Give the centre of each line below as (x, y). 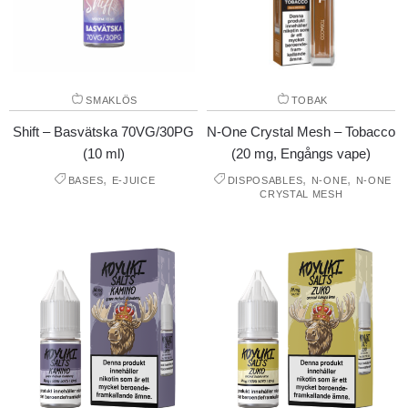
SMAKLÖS (112, 100)
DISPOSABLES (265, 180)
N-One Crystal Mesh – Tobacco (301, 131)
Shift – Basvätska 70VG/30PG (104, 131)
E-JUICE (133, 180)
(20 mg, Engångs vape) (301, 153)
